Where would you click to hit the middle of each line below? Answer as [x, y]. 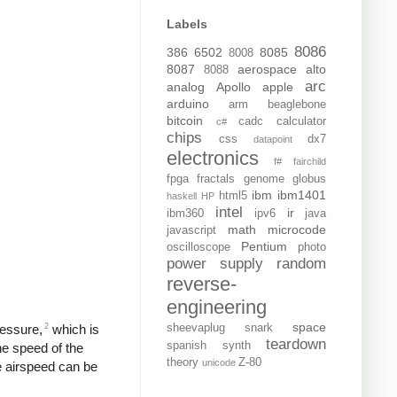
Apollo [234, 87]
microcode [297, 230]
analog [186, 87]
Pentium [264, 247]
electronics [213, 159]
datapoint [273, 140]
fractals [216, 179]
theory [183, 363]
